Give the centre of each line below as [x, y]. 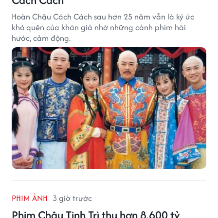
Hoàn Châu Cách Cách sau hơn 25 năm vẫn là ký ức [103, 16]
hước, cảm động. [41, 38]
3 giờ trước [72, 198]
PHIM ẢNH [30, 198]
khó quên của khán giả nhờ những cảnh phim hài [99, 27]
